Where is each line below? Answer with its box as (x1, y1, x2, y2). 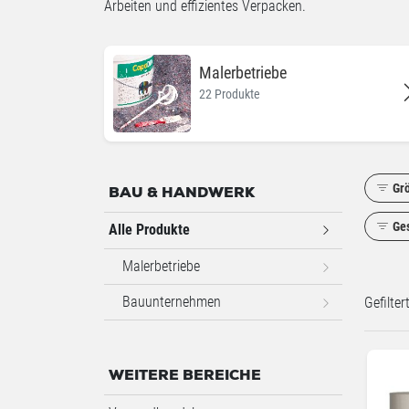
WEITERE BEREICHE (109, 368, 261, 383)
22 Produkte (199, 86, 260, 101)
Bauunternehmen (122, 292, 221, 310)
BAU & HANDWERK (109, 185, 255, 201)
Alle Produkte (109, 220, 190, 238)
